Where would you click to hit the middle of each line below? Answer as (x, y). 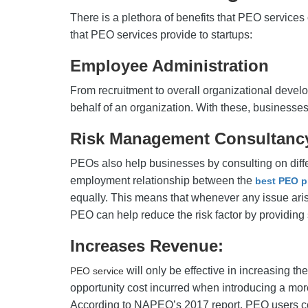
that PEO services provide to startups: (161, 35)
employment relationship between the (163, 180)
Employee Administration (169, 66)
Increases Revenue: (147, 246)
